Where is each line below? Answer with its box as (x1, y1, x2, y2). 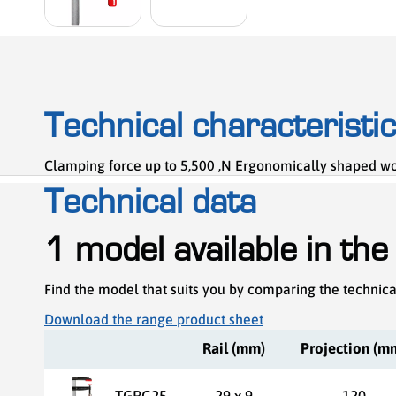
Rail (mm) (202, 339, 265, 357)
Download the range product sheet (44, 310, 263, 327)
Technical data (44, 185, 256, 220)
